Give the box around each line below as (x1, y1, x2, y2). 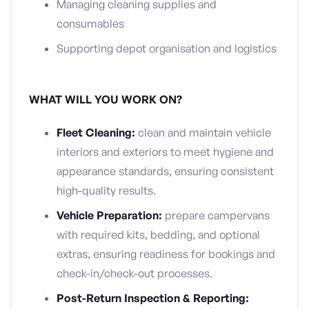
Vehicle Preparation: (57, 208, 165, 222)
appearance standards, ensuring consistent (57, 164, 274, 178)
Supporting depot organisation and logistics (57, 41, 277, 55)
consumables (57, 17, 124, 30)
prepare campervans (165, 208, 270, 222)
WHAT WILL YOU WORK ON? (29, 92, 182, 106)
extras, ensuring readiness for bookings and (57, 247, 275, 261)
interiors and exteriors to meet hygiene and (57, 145, 274, 159)
